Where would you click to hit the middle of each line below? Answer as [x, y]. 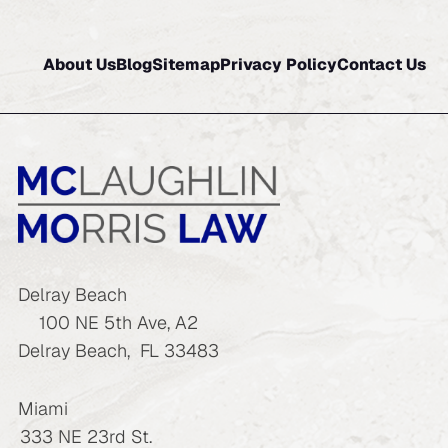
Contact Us [381, 65]
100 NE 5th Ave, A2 [118, 322]
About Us [79, 65]
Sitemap [185, 65]
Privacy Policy [278, 65]
